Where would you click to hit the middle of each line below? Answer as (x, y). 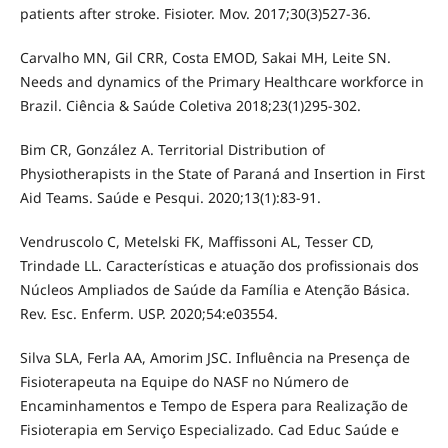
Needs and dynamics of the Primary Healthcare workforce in (221, 81)
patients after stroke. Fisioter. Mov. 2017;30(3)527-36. (195, 13)
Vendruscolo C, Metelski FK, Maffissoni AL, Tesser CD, (196, 241)
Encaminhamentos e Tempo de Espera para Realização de (213, 405)
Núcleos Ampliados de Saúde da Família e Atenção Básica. (214, 289)
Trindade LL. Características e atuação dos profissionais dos (219, 265)
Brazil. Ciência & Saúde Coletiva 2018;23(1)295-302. (190, 105)
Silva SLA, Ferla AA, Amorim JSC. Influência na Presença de (214, 357)
